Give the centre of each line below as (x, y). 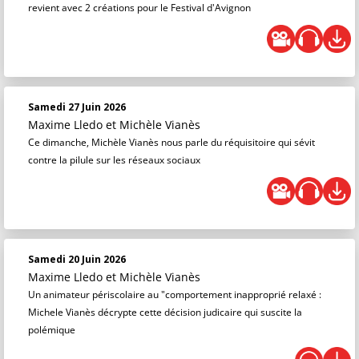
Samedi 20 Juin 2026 (77, 259)
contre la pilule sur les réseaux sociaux (114, 160)
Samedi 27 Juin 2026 (77, 107)
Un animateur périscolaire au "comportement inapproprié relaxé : (175, 294)
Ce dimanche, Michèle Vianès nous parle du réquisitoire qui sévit (171, 142)
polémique (52, 330)
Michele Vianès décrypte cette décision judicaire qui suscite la (165, 312)
